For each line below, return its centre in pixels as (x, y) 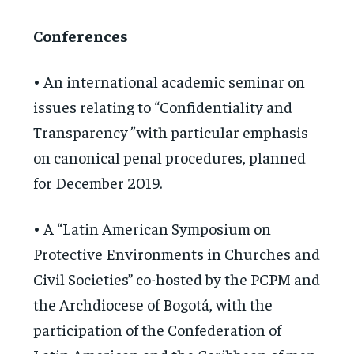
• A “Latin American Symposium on (153, 228)
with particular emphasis (221, 131)
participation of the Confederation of (158, 329)
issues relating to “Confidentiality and (163, 106)
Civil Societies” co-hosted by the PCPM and (177, 278)
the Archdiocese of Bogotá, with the (153, 303)
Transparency (81, 131)
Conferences (81, 35)
